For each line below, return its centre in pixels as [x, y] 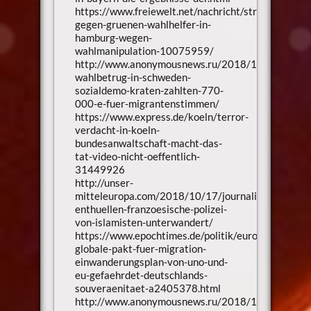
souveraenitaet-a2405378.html [148, 288]
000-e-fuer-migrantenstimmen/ [147, 103]
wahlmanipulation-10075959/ [144, 50]
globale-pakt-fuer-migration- [140, 248]
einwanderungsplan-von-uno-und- [151, 261]
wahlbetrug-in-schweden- [133, 77]
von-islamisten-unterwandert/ [144, 222]
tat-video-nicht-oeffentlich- [137, 156]
